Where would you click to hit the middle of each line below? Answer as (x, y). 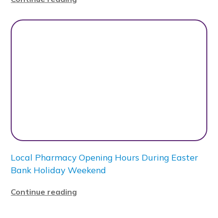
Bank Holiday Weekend (59, 170)
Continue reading (44, 192)
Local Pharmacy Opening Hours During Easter (105, 157)
